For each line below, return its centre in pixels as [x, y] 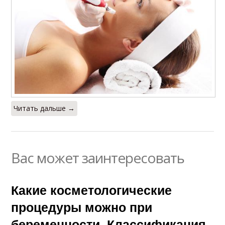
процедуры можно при [82, 207]
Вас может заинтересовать [98, 157]
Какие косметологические [92, 190]
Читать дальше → [44, 108]
